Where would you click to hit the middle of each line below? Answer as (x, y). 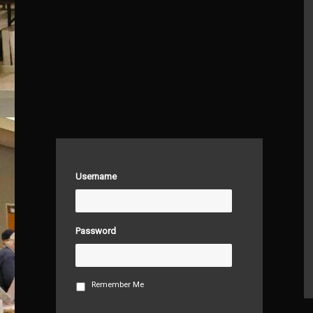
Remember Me (117, 285)
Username (96, 177)
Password (96, 231)
